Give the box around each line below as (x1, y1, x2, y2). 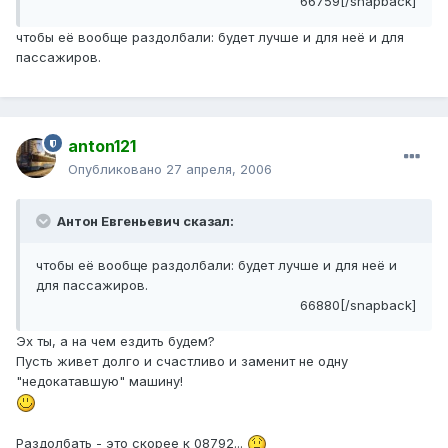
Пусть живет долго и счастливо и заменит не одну (16, 353, 348, 370)
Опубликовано (68, 161, 166, 178)
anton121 (68, 136, 136, 157)
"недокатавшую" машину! (16, 373, 183, 390)
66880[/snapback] (300, 297, 416, 314)
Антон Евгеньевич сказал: (54, 213, 234, 230)
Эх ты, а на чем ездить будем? (16, 333, 215, 350)
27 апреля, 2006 (166, 161, 272, 178)
